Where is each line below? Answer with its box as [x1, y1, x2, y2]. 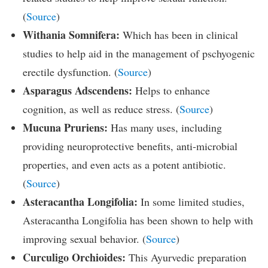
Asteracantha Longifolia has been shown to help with [23, 213, 253, 228]
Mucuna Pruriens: [23, 120, 108, 136]
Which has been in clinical [120, 28, 238, 42]
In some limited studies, [138, 194, 245, 209]
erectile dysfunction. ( [23, 65, 118, 80]
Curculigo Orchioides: [23, 249, 126, 266]
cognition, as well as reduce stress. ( [23, 102, 179, 117]
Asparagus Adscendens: [23, 83, 132, 99]
